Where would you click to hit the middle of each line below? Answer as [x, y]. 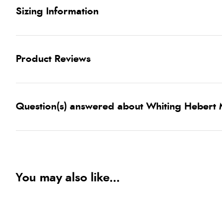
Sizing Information [57, 11]
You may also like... [68, 178]
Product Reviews [53, 59]
